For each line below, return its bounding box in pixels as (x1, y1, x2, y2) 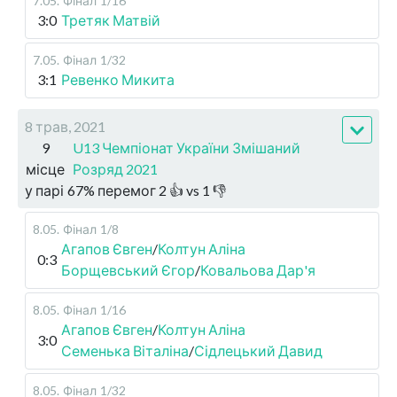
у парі (25, 182, 64, 199)
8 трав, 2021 (25, 118, 105, 136)
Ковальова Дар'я (200, 261, 315, 279)
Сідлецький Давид (194, 342, 323, 360)
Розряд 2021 (73, 160, 159, 178)
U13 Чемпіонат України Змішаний (73, 139, 301, 157)
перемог (97, 182, 156, 199)
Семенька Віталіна (61, 342, 189, 360)
